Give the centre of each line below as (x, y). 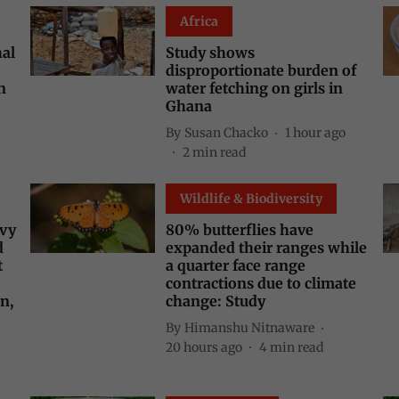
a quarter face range (236, 265)
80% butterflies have (240, 230)
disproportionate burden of (261, 70)
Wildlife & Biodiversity (251, 199)
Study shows (210, 53)
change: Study (216, 301)
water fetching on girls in (254, 88)
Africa (199, 21)
